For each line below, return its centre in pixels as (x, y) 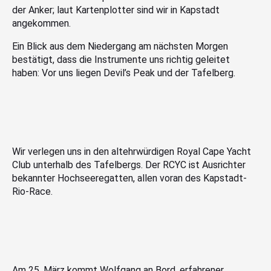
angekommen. (41, 23)
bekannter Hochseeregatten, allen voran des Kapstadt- (129, 178)
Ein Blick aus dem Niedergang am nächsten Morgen (120, 46)
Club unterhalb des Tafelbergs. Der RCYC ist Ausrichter (129, 165)
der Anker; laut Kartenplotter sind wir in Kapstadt (116, 10)
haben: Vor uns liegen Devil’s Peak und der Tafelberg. (124, 73)
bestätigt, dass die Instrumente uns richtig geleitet (121, 59)
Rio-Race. (32, 191)
